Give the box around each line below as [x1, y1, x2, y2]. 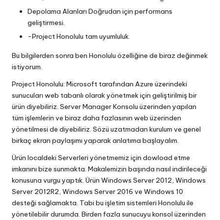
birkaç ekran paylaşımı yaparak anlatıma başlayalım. [12, 136, 179, 145]
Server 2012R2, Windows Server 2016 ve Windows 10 [12, 187, 183, 196]
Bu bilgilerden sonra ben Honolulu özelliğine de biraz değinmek [12, 51, 208, 60]
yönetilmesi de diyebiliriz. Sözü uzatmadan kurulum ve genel [12, 125, 201, 134]
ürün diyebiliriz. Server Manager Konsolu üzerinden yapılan [12, 102, 196, 111]
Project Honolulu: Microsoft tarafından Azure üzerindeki [12, 80, 187, 89]
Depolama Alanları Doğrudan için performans [27, 6, 172, 16]
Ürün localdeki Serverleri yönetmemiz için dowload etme [12, 153, 190, 163]
